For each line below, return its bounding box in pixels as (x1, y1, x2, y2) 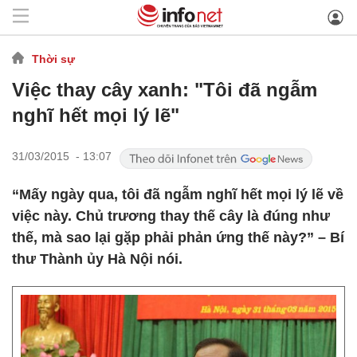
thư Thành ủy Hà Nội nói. (12, 251, 182, 267)
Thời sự (32, 52, 75, 65)
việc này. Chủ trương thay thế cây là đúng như (12, 208, 330, 224)
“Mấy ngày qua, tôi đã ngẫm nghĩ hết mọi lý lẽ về (12, 186, 343, 202)
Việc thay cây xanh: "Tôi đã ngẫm (12, 79, 317, 100)
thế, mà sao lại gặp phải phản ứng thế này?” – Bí (12, 229, 344, 245)
